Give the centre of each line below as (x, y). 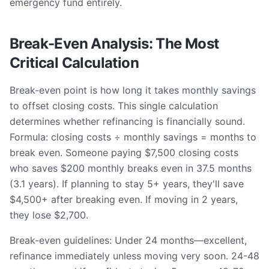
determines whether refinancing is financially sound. (127, 121)
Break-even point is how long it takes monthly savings (133, 90)
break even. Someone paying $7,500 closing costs (124, 153)
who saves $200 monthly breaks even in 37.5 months (131, 168)
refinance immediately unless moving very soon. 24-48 (134, 256)
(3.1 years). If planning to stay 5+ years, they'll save (127, 184)
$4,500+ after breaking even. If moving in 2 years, (124, 199)
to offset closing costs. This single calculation (114, 106)
